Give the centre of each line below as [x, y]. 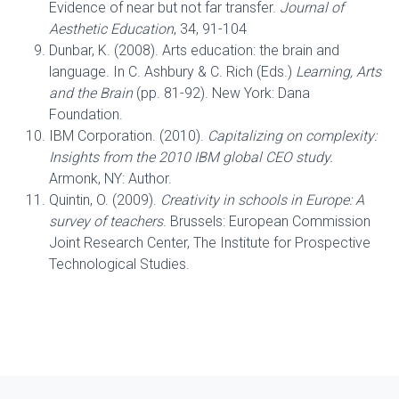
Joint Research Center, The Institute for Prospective [210, 242]
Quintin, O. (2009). [105, 199]
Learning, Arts [338, 71]
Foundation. [86, 114]
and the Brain [91, 93]
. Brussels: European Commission [267, 221]
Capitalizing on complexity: [292, 135]
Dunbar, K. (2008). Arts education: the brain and [194, 50]
